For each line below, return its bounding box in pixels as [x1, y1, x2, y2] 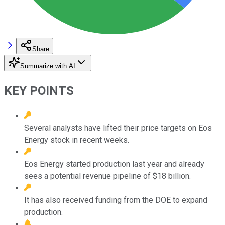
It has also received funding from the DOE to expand [24, 195, 207, 205]
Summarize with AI [20, 62, 75, 70]
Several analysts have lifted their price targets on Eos [24, 123, 212, 133]
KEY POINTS [4, 83, 74, 98]
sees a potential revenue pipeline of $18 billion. [24, 171, 191, 181]
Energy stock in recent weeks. [24, 135, 129, 145]
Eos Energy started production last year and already [24, 159, 204, 169]
